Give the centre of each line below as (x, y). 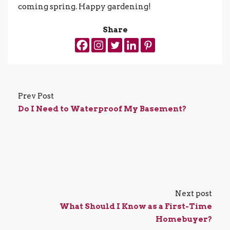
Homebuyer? (184, 219)
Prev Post (36, 96)
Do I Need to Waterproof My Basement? (102, 109)
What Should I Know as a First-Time (136, 206)
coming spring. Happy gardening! (84, 6)
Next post (194, 193)
